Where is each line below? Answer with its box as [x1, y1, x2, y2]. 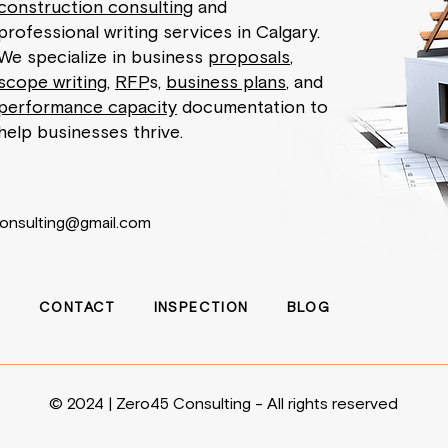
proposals [208, 49, 290, 68]
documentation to [177, 99, 328, 118]
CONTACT [39, 301, 116, 316]
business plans [166, 74, 286, 93]
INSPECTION [153, 301, 249, 316]
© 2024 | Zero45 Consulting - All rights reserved [49, 396, 398, 413]
